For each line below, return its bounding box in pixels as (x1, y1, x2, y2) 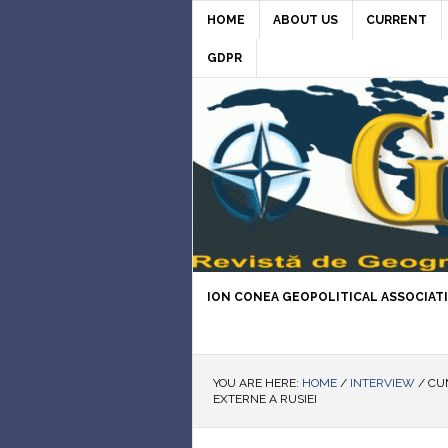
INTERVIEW (350, 376, 415, 390)
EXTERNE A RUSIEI (213, 392, 317, 406)
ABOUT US (273, 13, 338, 27)
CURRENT (366, 13, 427, 27)
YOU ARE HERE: (213, 376, 302, 390)
